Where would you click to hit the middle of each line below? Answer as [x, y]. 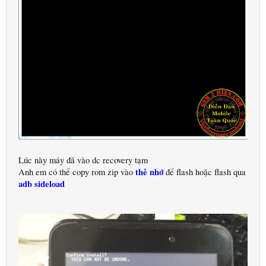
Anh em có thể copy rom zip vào [77, 172]
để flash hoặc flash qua [205, 172]
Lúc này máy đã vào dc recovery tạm [83, 160]
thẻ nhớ [149, 172]
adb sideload [42, 183]
